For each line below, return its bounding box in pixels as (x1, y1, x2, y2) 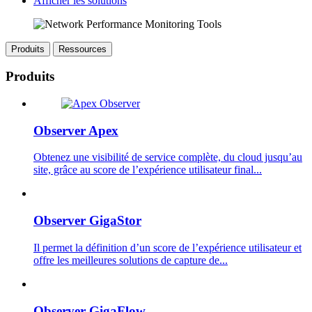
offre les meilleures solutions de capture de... (33, 253, 228, 266)
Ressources (58, 43, 107, 54)
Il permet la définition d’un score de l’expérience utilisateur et (33, 241, 302, 253)
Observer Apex (33, 123, 118, 138)
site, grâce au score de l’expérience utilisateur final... (33, 164, 262, 176)
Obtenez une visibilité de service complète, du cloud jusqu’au (33, 151, 302, 164)
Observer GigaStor (33, 213, 141, 228)
